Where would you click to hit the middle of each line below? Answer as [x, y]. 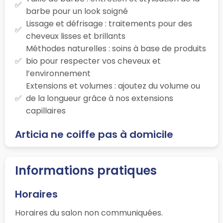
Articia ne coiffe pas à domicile [94, 134]
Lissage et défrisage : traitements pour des [109, 23]
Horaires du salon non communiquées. [89, 213]
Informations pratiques [86, 170]
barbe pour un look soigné [77, 11]
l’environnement [58, 73]
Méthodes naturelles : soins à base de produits [116, 48]
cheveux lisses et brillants [76, 36]
